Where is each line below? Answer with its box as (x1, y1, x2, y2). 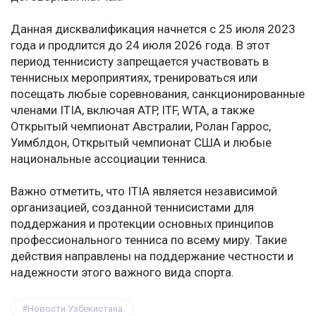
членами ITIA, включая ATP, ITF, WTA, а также (11, 103, 255, 118)
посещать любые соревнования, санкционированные (11, 87, 305, 102)
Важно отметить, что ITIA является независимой (11, 184, 277, 199)
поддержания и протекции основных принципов (11, 217, 274, 231)
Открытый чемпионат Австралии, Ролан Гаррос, (11, 119, 271, 134)
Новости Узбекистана (28, 303, 123, 315)
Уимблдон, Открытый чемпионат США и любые (11, 135, 272, 150)
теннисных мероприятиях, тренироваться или (11, 71, 257, 85)
